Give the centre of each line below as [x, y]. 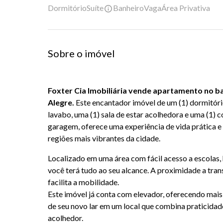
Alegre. [61, 103]
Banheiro [128, 8]
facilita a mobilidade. [83, 182]
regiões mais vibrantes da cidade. [105, 138]
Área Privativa [186, 8]
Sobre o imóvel [81, 54]
